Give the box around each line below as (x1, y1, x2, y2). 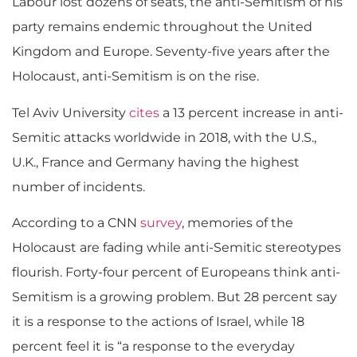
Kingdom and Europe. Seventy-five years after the (12, 44, 330, 60)
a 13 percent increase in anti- (159, 104, 343, 120)
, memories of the (182, 214, 293, 230)
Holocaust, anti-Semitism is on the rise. (12, 69, 259, 84)
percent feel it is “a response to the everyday (12, 338, 295, 354)
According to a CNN (12, 214, 140, 230)
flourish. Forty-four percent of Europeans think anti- (12, 264, 340, 280)
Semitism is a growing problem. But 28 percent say (12, 288, 337, 304)
